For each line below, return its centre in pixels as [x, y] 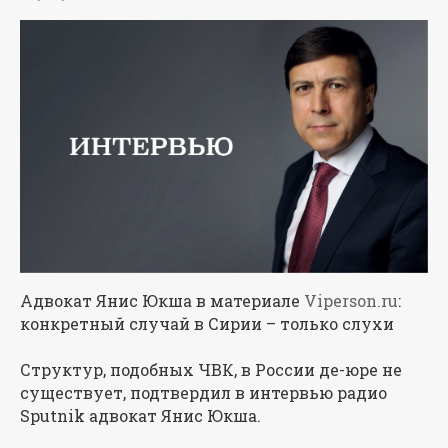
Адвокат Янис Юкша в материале [162, 301]
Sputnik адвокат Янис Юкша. [142, 416]
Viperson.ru [351, 301]
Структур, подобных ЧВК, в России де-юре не [211, 370]
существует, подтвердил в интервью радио [203, 393]
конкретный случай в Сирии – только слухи [207, 324]
